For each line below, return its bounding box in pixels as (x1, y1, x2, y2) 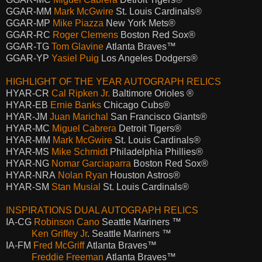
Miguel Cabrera (50, 123, 116, 133)
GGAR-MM (6, 6, 54, 16)
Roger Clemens (53, 29, 118, 40)
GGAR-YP (6, 53, 51, 63)
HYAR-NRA (6, 170, 58, 180)
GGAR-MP (6, 18, 53, 28)
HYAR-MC (6, 123, 50, 133)
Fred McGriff (33, 240, 87, 250)
